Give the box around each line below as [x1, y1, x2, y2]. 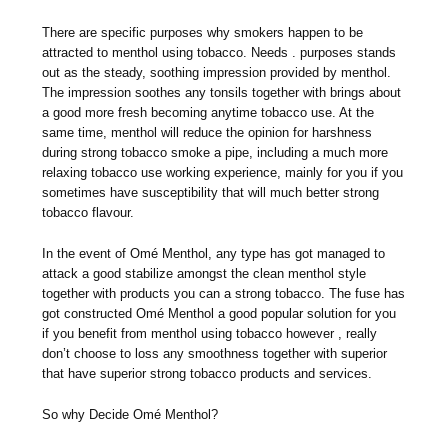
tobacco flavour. [42, 205, 135, 221]
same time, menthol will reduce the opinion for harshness [42, 125, 373, 141]
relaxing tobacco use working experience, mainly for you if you [42, 165, 404, 181]
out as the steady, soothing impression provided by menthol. [42, 65, 392, 81]
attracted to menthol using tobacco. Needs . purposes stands [42, 45, 397, 61]
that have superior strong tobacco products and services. [42, 366, 373, 382]
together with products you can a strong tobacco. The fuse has [42, 286, 406, 302]
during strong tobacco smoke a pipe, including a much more [42, 145, 389, 161]
